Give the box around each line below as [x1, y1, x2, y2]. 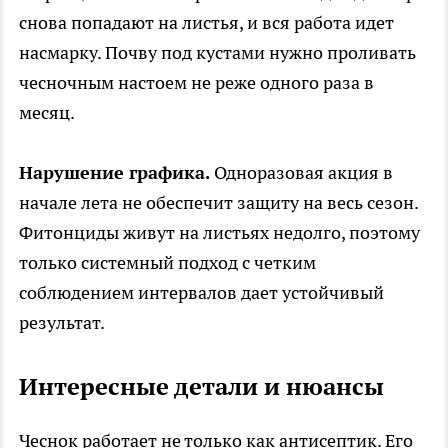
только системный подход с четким [19, 250, 316, 274]
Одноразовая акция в [210, 160, 393, 184]
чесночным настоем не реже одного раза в [19, 70, 374, 94]
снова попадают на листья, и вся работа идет [19, 10, 394, 34]
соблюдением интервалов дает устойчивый [19, 280, 384, 304]
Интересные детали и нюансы [19, 370, 384, 402]
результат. [19, 310, 105, 334]
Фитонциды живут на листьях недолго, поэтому [19, 220, 420, 244]
